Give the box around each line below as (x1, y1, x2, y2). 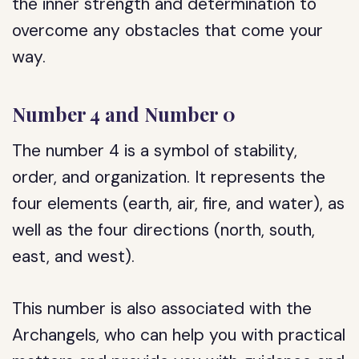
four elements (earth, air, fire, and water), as (12, 192, 345, 215)
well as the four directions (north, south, (12, 219, 316, 241)
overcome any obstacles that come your (12, 19, 324, 42)
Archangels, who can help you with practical (12, 324, 346, 346)
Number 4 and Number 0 (12, 101, 236, 127)
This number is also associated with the (12, 297, 313, 320)
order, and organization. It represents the (12, 166, 326, 188)
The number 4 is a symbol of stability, (12, 139, 298, 162)
